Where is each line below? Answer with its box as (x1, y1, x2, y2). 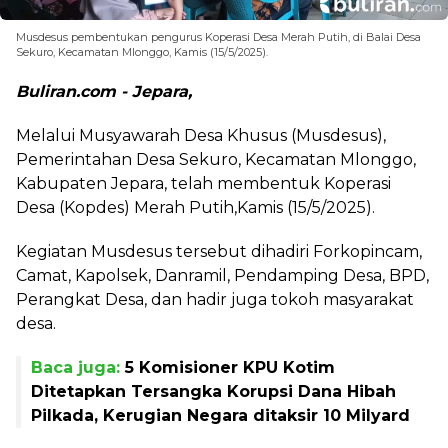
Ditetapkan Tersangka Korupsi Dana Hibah (31, 381, 396, 401)
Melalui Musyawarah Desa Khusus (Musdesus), (16, 125, 386, 145)
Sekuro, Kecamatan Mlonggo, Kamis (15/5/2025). (16, 44, 268, 59)
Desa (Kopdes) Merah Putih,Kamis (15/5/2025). (16, 197, 375, 217)
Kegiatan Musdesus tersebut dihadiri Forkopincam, (16, 241, 422, 261)
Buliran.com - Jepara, (16, 81, 192, 101)
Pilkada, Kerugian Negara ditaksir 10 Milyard (31, 405, 410, 425)
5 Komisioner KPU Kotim (125, 357, 335, 377)
